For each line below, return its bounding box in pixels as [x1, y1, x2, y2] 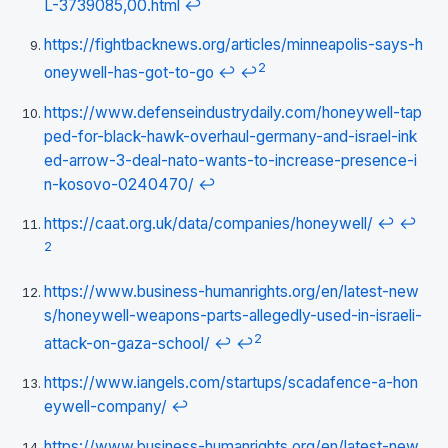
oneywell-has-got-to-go [44, 63, 214, 83]
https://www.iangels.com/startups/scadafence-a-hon [44, 373, 418, 393]
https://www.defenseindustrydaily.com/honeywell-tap [44, 102, 422, 122]
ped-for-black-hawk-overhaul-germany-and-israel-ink [44, 126, 417, 146]
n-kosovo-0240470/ [44, 174, 194, 194]
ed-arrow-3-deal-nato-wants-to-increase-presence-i [44, 150, 417, 170]
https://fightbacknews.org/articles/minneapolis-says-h [44, 35, 423, 54]
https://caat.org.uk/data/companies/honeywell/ [44, 214, 373, 234]
